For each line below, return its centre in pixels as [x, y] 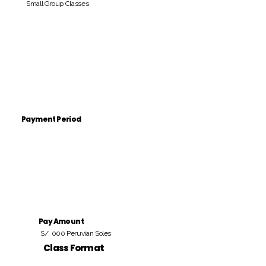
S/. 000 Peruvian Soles [76, 233]
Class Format [74, 248]
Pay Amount [61, 221]
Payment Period [51, 119]
